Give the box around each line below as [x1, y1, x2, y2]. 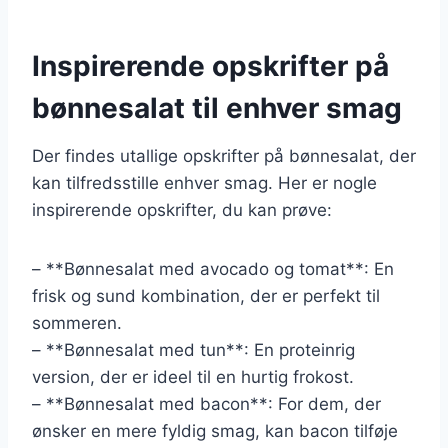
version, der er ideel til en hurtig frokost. [32, 366, 354, 387]
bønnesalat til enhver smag [32, 90, 402, 125]
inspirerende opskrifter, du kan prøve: [32, 199, 332, 220]
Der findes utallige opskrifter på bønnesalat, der [32, 145, 416, 166]
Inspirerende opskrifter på [32, 48, 389, 83]
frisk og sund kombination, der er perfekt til [32, 285, 380, 306]
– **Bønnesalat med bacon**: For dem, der [32, 393, 381, 414]
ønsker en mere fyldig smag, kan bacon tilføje [32, 420, 398, 441]
